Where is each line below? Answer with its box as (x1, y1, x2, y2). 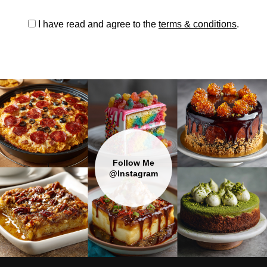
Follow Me (113, 158, 154, 168)
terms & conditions (159, 18, 237, 29)
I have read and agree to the (36, 18, 159, 29)
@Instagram (109, 169, 158, 179)
